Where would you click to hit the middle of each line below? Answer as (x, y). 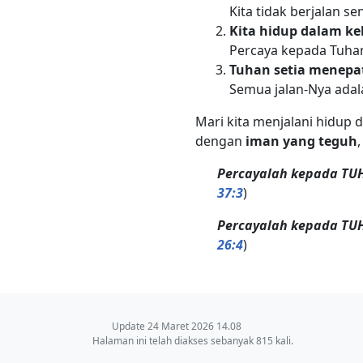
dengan (220, 141)
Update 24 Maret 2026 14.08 (177, 326)
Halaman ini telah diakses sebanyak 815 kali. (193, 341)
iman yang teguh (301, 141)
